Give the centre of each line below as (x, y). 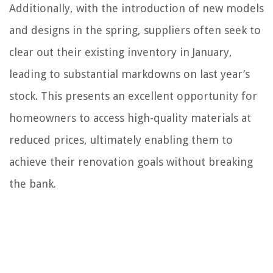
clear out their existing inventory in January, (121, 52)
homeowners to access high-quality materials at (130, 118)
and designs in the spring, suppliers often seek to (135, 30)
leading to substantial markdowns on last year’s (129, 74)
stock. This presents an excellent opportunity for (133, 96)
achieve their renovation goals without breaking (131, 161)
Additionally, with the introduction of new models (136, 8)
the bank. (33, 183)
